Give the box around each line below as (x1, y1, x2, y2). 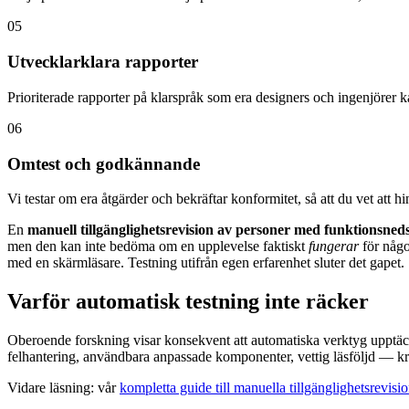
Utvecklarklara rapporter (7, 52, 198, 72)
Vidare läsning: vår (7, 380, 120, 396)
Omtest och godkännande (7, 153, 200, 173)
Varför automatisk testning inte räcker (7, 289, 369, 314)
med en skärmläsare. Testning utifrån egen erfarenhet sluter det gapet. (7, 255, 404, 271)
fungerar (309, 238, 359, 255)
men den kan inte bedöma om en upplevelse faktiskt (7, 238, 309, 255)
